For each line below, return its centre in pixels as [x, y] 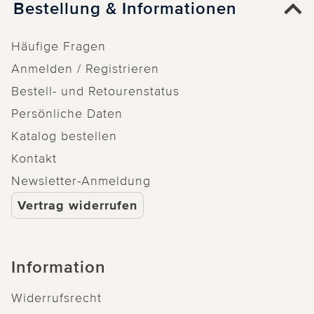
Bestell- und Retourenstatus [95, 91]
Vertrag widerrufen [77, 205]
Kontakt [34, 158]
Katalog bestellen [64, 136]
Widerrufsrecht [56, 298]
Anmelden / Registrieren [85, 68]
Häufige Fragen [59, 46]
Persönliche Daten [67, 113]
